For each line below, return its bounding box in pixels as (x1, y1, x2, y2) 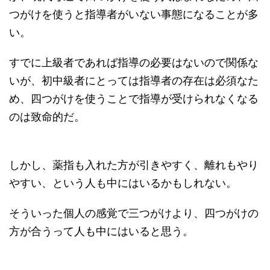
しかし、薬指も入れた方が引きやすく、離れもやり (9, 159, 259, 172)
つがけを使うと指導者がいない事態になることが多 (9, 8, 259, 21)
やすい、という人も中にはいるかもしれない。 (9, 177, 237, 190)
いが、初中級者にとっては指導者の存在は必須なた (9, 74, 259, 87)
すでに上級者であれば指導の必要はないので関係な (9, 56, 259, 69)
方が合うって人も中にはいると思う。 (9, 225, 193, 238)
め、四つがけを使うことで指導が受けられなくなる (9, 92, 259, 105)
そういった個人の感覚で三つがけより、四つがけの (9, 207, 259, 220)
